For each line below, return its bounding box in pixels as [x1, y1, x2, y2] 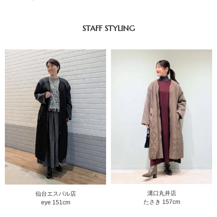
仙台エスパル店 [35, 190, 76, 197]
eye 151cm [41, 199, 70, 206]
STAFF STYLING [82, 23, 135, 33]
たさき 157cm [143, 199, 180, 206]
